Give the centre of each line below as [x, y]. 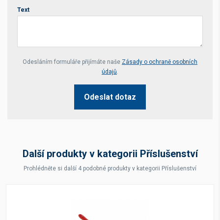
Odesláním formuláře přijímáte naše [72, 62]
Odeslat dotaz [110, 97]
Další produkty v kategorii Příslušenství [110, 154]
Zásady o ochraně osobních [160, 62]
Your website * [42, 58]
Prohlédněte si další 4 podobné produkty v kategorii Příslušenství [110, 168]
